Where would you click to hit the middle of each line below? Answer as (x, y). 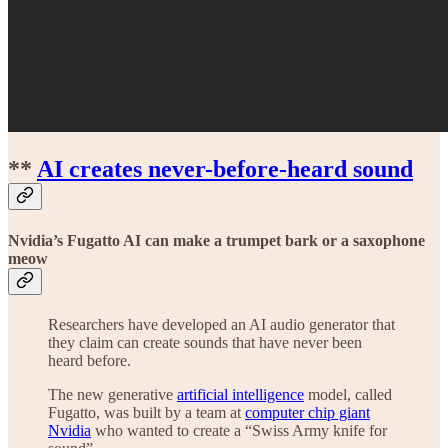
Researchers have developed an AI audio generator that (221, 324)
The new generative (112, 394)
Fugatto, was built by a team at (146, 412)
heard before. (89, 360)
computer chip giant (307, 412)
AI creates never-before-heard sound (225, 169)
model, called (348, 394)
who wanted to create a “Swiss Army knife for (239, 430)
